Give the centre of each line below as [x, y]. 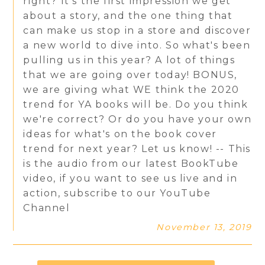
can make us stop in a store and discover [137, 30]
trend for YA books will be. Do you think [136, 104]
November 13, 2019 [204, 227]
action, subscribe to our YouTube [117, 193]
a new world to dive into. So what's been [137, 45]
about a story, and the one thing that [128, 15]
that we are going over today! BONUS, [130, 75]
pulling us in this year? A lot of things [129, 60]
